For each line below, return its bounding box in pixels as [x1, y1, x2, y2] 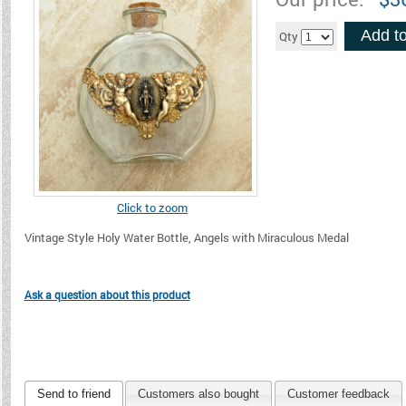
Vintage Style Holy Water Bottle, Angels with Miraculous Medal [24, 229, 349, 246]
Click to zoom [117, 199, 188, 216]
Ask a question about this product [24, 287, 190, 302]
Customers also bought [138, 387, 260, 401]
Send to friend [36, 387, 111, 401]
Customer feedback [286, 387, 390, 401]
